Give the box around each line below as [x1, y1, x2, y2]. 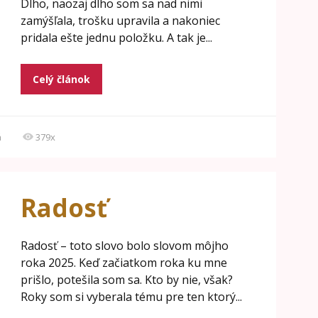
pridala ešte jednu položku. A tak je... [20, 30, 212, 45]
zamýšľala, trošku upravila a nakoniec [20, 13, 220, 28]
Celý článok [32, 72, 90, 86]
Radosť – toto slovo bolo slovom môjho [20, 238, 229, 253]
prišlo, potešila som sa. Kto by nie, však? [20, 272, 236, 287]
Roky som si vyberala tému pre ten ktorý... [20, 289, 242, 305]
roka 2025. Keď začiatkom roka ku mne [20, 255, 227, 270]
